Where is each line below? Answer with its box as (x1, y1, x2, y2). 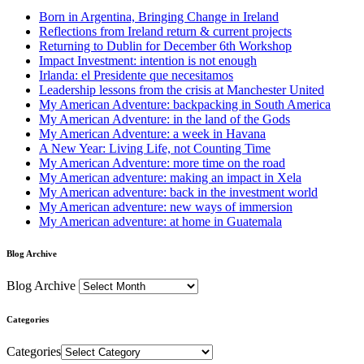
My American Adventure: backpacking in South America (39, 97, 331, 111)
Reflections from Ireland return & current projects (39, 24, 292, 38)
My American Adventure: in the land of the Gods (39, 111, 290, 126)
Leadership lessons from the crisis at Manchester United (39, 82, 324, 97)
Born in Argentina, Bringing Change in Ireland (39, 9, 279, 24)
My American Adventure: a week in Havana (39, 126, 266, 141)
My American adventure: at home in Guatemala (39, 214, 282, 228)
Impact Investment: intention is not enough (39, 53, 257, 67)
